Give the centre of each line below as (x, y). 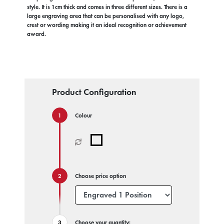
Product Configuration (94, 91)
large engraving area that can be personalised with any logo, (105, 16)
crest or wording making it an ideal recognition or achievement (106, 25)
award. (36, 34)
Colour (83, 115)
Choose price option (100, 176)
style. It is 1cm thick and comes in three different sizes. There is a (107, 7)
